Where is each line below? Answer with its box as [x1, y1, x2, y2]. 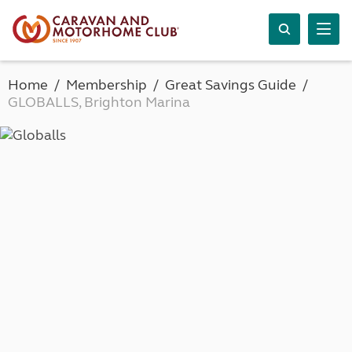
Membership [66, 76, 147, 93]
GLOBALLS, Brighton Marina [8, 93, 190, 111]
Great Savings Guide [165, 76, 296, 93]
